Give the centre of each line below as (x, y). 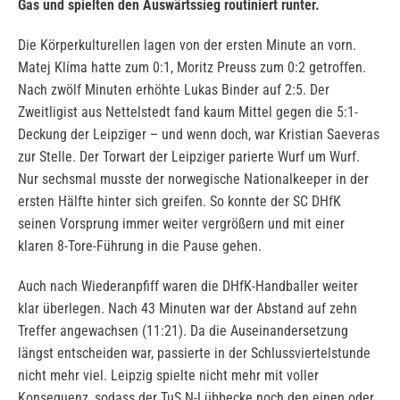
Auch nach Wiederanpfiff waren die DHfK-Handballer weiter (188, 286)
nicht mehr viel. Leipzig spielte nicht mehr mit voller (168, 375)
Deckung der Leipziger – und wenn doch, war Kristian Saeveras (199, 134)
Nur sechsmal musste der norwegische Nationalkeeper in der (193, 179)
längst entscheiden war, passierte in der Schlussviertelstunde (194, 353)
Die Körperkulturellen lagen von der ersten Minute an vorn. (187, 45)
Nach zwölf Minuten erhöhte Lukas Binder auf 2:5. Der (174, 90)
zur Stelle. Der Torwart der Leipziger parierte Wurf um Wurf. (189, 157)
